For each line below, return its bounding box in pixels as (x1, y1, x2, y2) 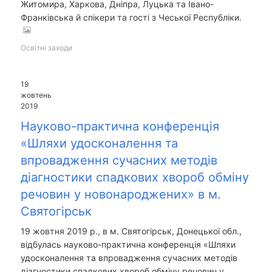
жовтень (20, 90, 52, 100)
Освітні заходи (20, 43, 72, 53)
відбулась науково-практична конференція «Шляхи (20, 239, 236, 250)
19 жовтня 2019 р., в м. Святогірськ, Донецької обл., (20, 226, 242, 237)
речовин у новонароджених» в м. (20, 187, 221, 202)
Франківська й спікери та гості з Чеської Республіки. (20, 12, 244, 23)
